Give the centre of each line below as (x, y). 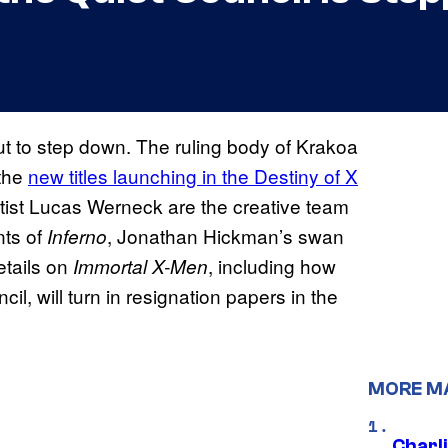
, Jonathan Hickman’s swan (225, 236)
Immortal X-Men (140, 266)
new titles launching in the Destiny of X (193, 176)
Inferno (77, 236)
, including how (272, 266)
